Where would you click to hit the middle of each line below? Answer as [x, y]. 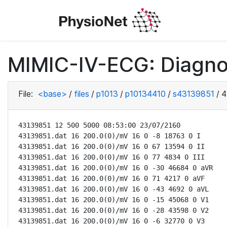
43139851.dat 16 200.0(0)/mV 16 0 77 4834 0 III [111, 157]
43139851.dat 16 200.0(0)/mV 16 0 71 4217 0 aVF [111, 178]
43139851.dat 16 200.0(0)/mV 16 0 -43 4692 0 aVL [113, 189]
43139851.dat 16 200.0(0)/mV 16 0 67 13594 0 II [111, 146]
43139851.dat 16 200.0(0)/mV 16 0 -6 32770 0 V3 [111, 221]
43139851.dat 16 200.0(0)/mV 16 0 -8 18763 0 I [109, 136]
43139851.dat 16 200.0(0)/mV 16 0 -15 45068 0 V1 [113, 200]
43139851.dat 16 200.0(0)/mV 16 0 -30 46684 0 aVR [116, 168]
